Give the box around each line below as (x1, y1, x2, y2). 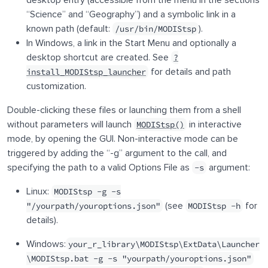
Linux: (26, 185, 51, 197)
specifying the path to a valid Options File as (7, 162, 192, 173)
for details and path (148, 66, 231, 78)
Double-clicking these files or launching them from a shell (7, 104, 241, 116)
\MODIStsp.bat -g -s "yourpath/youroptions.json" (26, 253, 251, 264)
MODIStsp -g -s (54, 186, 121, 197)
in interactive (187, 118, 242, 130)
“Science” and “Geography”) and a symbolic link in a (26, 8, 236, 20)
